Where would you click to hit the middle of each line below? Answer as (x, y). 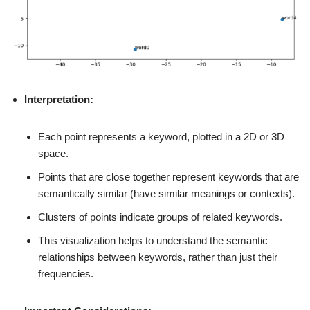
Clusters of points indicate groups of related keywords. (160, 217)
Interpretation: (59, 100)
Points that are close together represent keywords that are (168, 177)
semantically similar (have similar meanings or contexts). (166, 194)
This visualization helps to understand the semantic (153, 241)
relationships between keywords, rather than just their (158, 257)
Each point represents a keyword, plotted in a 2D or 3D (161, 137)
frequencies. (66, 274)
